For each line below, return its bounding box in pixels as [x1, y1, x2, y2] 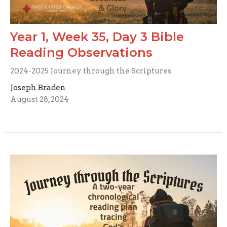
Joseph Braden [10, 83, 66, 93]
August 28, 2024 [10, 95, 69, 104]
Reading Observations [10, 45, 153, 60]
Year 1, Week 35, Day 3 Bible [10, 29, 184, 45]
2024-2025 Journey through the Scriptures [10, 66, 171, 76]
